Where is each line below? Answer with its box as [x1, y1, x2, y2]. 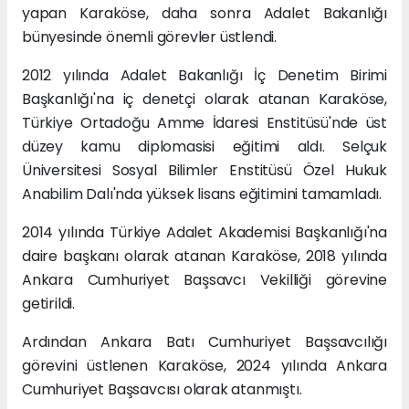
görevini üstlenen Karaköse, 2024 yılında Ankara [22, 355, 387, 377]
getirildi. [22, 293, 76, 315]
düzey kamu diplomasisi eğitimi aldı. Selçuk [22, 136, 387, 158]
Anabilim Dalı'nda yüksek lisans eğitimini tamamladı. [22, 184, 383, 205]
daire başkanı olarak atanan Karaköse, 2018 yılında [22, 246, 387, 267]
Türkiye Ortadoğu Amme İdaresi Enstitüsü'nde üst [22, 112, 387, 134]
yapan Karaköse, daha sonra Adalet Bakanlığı [22, 3, 387, 25]
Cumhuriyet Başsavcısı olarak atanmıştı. [22, 379, 302, 401]
